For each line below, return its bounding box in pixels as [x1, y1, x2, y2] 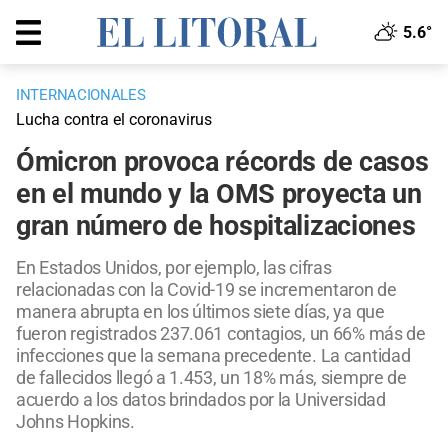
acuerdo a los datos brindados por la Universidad [16, 389, 386, 411]
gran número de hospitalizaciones [16, 210, 416, 243]
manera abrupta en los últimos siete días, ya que [16, 301, 385, 323]
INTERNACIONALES [16, 86, 146, 105]
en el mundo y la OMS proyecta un [16, 178, 422, 211]
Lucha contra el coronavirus [16, 110, 212, 130]
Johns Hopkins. [16, 411, 135, 433]
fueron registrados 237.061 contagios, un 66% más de [16, 323, 426, 345]
